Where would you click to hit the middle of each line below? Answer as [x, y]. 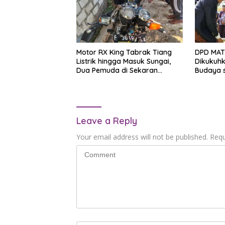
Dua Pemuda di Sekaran [117, 70]
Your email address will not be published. [142, 137]
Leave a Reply [107, 121]
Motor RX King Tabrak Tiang [124, 52]
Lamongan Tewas [106, 79]
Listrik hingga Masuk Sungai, [124, 61]
